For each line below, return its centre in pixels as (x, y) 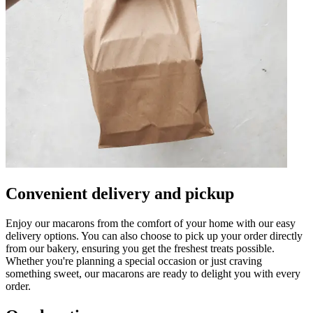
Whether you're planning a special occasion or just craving (134, 261)
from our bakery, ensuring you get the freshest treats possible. (140, 248)
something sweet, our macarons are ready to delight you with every (153, 273)
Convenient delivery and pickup (120, 193)
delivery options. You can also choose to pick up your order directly (154, 235)
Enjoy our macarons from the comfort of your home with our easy (151, 223)
